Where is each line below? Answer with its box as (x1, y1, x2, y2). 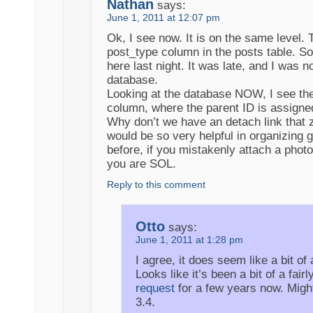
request (135, 282, 175, 296)
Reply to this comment (106, 180, 205, 191)
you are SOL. (106, 157, 176, 171)
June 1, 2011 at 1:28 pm (135, 235, 243, 246)
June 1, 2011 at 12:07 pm (106, 13, 220, 24)
